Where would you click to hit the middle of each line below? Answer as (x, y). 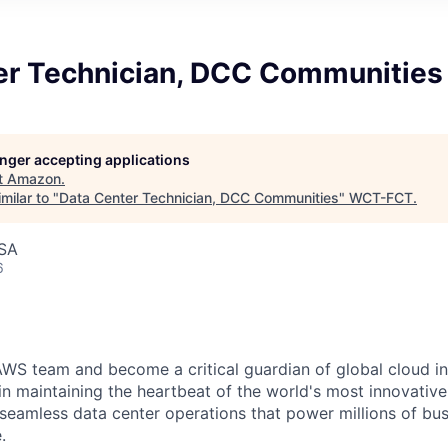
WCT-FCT (381, 197)
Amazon (34, 178)
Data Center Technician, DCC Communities (199, 197)
